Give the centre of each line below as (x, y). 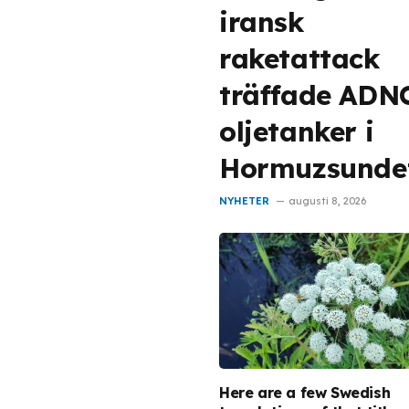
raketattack (299, 58)
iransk (262, 22)
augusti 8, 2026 (327, 201)
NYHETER (244, 201)
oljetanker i (297, 131)
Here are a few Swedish (305, 392)
